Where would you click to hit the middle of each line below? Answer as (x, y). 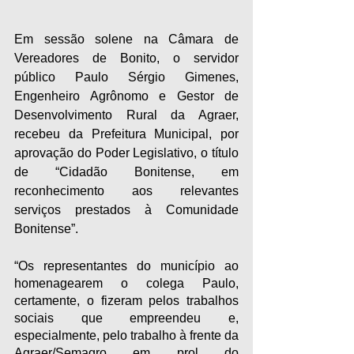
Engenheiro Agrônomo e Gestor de (126, 96)
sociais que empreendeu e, (126, 318)
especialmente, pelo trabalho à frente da (126, 335)
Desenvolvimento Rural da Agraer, (126, 115)
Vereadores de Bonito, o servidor (126, 58)
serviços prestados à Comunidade (126, 209)
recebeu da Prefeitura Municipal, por (126, 134)
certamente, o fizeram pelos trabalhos (126, 300)
